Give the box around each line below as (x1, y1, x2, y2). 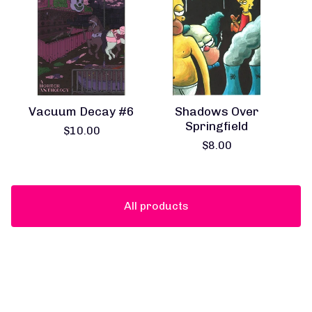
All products (123, 199, 189, 212)
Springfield (185, 118, 248, 133)
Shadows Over (175, 104, 258, 118)
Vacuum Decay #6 (29, 104, 134, 118)
